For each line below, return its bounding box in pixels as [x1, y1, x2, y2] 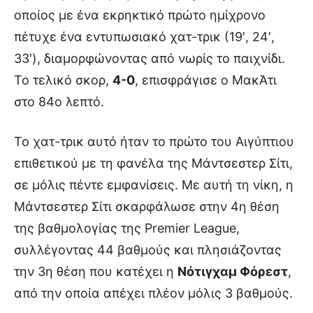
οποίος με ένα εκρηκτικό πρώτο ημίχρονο [14, 8, 265, 23]
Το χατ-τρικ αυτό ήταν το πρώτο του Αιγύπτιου [14, 134, 294, 150]
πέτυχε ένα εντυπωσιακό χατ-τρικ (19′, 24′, [14, 29, 275, 45]
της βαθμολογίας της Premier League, [14, 221, 240, 236]
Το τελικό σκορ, [14, 73, 112, 88]
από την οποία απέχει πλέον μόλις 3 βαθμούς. [14, 286, 293, 301]
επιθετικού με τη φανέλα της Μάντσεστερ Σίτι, [14, 156, 293, 171]
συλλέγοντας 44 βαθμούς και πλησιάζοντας [14, 242, 282, 258]
